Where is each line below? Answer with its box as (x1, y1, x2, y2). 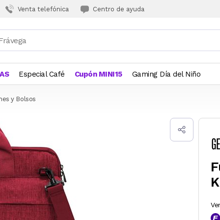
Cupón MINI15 (74, 70, 122, 79)
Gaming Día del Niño (132, 70, 200, 79)
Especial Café (19, 70, 65, 79)
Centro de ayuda (93, 5, 144, 13)
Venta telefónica (18, 5, 69, 13)
